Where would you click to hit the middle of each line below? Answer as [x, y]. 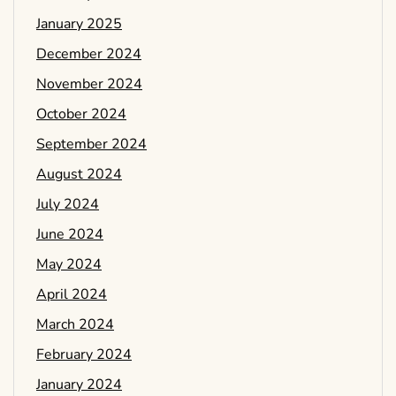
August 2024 [79, 175]
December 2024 [89, 54]
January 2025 [79, 24]
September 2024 [91, 145]
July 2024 [68, 205]
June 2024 [70, 235]
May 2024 [69, 265]
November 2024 [89, 84]
